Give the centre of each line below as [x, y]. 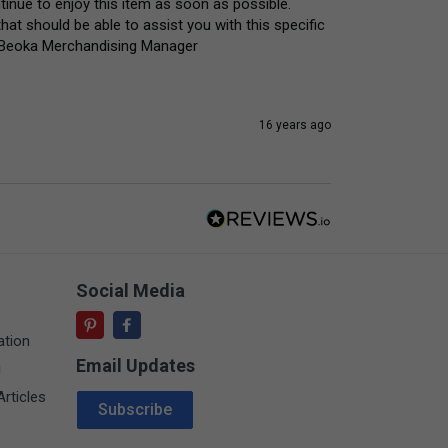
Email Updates [135, 366]
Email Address [126, 397]
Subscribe [135, 410]
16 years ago [295, 125]
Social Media [130, 291]
